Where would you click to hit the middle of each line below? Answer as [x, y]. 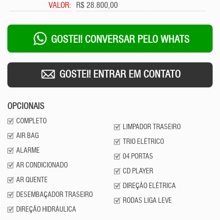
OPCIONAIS [26, 107]
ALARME [28, 151]
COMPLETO [31, 121]
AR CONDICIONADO [42, 165]
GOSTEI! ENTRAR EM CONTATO [119, 75]
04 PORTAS [138, 157]
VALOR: [60, 6]
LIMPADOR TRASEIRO [152, 127]
